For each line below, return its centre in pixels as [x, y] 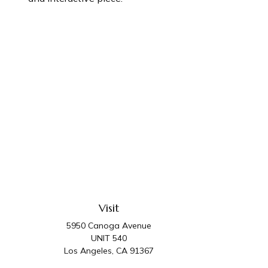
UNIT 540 [109, 238]
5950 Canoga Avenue [109, 225]
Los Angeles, [89, 250]
